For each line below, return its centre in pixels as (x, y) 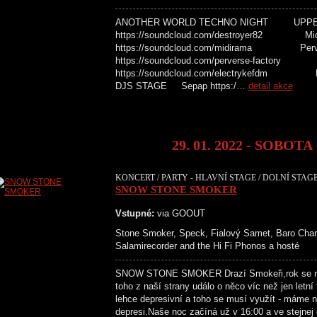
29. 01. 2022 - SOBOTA (242, 145)
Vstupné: (135, 213)
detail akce (271, 86)
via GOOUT (180, 213)
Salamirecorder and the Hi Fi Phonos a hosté (207, 246)
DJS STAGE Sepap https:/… (182, 86)
